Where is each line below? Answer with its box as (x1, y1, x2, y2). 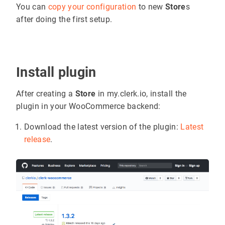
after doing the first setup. (16, 14, 113, 24)
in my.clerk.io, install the (95, 88, 187, 98)
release (24, 134, 51, 144)
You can (16, 2, 48, 12)
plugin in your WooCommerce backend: (16, 101, 161, 111)
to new (136, 2, 165, 12)
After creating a (16, 88, 75, 98)
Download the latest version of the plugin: (24, 122, 181, 132)
